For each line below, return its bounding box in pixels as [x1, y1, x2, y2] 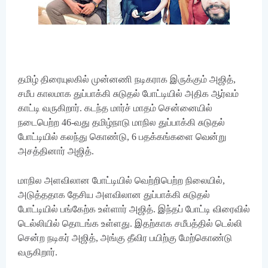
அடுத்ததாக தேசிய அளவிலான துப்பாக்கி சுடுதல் [18, 190, 210, 200]
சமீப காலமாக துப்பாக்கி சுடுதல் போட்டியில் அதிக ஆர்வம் [18, 89, 239, 99]
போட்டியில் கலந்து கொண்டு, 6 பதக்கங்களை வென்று [18, 132, 226, 142]
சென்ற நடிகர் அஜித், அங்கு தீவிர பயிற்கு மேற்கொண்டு [18, 233, 232, 243]
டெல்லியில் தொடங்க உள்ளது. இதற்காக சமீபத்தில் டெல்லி [18, 218, 242, 229]
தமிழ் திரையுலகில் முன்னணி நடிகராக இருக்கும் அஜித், [18, 74, 236, 84]
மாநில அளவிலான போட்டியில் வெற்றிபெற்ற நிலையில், [18, 175, 225, 185]
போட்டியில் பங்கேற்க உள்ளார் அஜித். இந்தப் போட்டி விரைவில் [18, 204, 250, 214]
